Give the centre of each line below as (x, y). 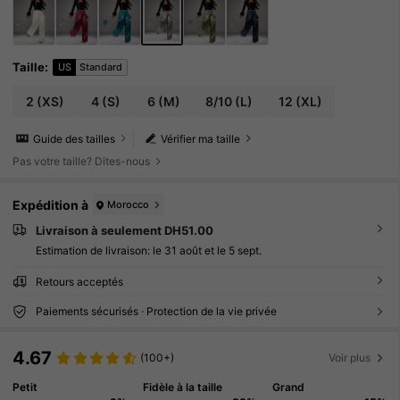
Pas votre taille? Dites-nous (82, 162)
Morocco (129, 204)
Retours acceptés (79, 281)
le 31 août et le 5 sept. (207, 250)
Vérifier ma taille (201, 138)
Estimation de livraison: (94, 250)
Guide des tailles (75, 138)
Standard (101, 67)
